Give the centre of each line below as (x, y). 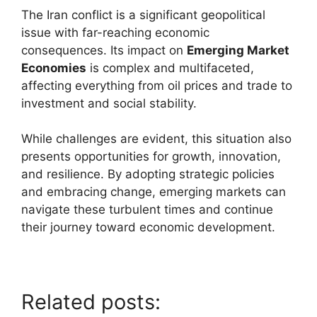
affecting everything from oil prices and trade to (157, 85)
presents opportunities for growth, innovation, (151, 156)
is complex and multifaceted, (170, 68)
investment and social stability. (109, 103)
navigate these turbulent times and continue (147, 209)
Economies (54, 68)
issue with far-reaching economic (115, 32)
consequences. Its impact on (104, 50)
